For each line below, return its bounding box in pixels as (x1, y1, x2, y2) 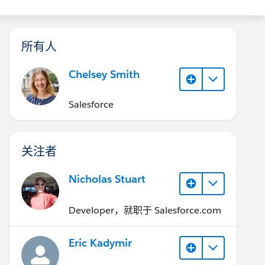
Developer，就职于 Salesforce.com (69, 204, 221, 216)
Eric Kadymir (69, 236, 132, 250)
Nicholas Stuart (69, 172, 146, 186)
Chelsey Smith (69, 67, 140, 81)
